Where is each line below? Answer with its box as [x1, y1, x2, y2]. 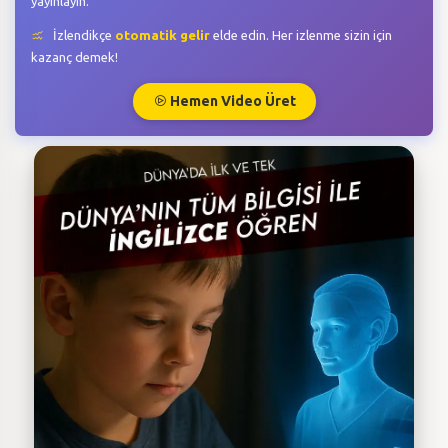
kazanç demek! [31, 49, 118, 64]
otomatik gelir [115, 27, 210, 42]
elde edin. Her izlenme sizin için [210, 27, 392, 42]
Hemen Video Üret [166, 92, 296, 109]
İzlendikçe [50, 27, 115, 42]
